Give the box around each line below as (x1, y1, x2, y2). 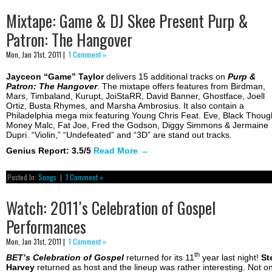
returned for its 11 (126, 252, 194, 262)
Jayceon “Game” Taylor (6, 71, 106, 81)
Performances (6, 214, 86, 239)
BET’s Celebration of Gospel (6, 252, 126, 262)
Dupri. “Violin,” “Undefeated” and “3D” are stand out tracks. (6, 129, 232, 140)
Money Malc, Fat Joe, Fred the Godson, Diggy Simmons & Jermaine (6, 120, 268, 130)
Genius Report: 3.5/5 (6, 145, 93, 155)
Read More (93, 145, 140, 155)
